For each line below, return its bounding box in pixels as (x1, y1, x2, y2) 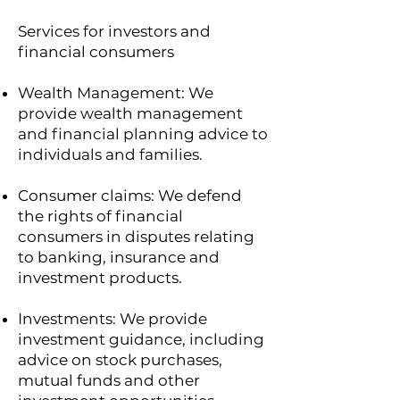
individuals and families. (18, 146, 203, 163)
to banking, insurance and (18, 248, 220, 266)
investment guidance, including (18, 330, 264, 348)
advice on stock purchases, (18, 351, 222, 369)
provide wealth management (18, 104, 243, 122)
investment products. (18, 269, 182, 287)
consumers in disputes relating (18, 228, 254, 246)
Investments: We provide (18, 310, 207, 328)
